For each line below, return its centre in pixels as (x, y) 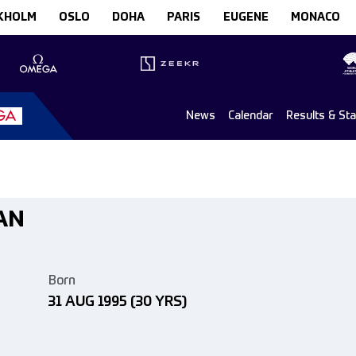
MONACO (315, 17)
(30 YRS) (159, 302)
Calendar (250, 116)
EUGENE (246, 17)
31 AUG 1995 (88, 302)
